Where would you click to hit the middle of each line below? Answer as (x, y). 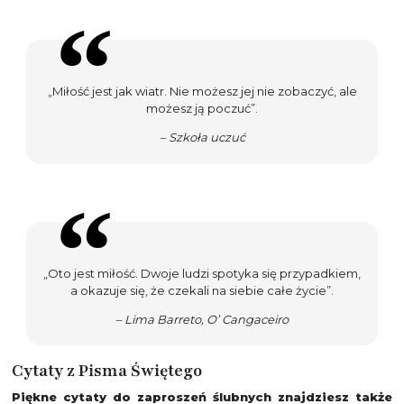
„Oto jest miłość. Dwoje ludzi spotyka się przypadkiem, (202, 273)
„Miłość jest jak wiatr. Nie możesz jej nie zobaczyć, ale (202, 92)
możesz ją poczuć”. (202, 109)
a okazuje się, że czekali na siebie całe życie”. (202, 290)
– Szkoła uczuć (202, 138)
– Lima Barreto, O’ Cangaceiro (202, 319)
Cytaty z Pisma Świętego (107, 371)
